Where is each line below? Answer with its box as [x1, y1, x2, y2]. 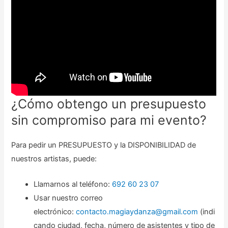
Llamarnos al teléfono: [34, 179, 112, 189]
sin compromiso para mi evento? [11, 112, 207, 128]
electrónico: [34, 207, 76, 216]
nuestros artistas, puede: [11, 154, 97, 163]
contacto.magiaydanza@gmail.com [76, 207, 198, 216]
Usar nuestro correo [34, 193, 103, 203]
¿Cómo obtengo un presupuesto [11, 96, 207, 111]
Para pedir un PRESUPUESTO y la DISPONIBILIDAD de [11, 140, 196, 150]
